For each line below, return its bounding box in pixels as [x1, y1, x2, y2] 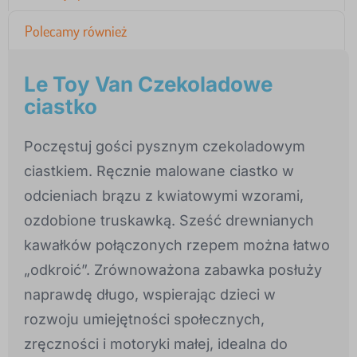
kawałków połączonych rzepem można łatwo [24, 237, 330, 254]
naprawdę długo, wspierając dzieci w [24, 286, 276, 304]
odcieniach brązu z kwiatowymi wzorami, [24, 187, 304, 205]
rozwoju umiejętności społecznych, [24, 311, 265, 328]
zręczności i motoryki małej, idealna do [24, 335, 288, 353]
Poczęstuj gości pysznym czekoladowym [24, 138, 305, 155]
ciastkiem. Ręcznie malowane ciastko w [24, 163, 294, 180]
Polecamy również [25, 22, 127, 41]
